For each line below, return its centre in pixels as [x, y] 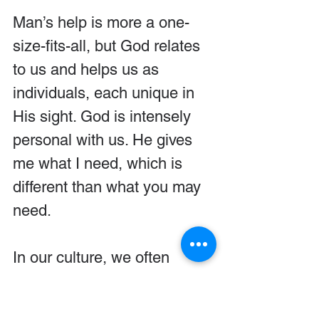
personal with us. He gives [105, 140]
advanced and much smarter [113, 304]
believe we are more [84, 281]
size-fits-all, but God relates [109, 46]
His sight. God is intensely [104, 116]
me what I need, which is [100, 163]
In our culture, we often [93, 257]
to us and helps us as [88, 69]
